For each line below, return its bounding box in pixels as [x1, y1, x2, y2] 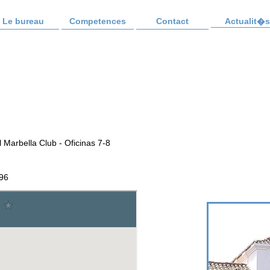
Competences [69, 17, 126, 26]
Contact [156, 17, 189, 26]
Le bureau [2, 17, 44, 26]
